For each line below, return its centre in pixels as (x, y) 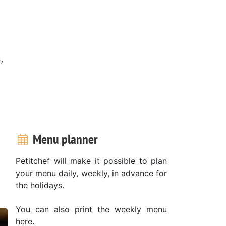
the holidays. (40, 185)
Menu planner (64, 139)
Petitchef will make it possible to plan (91, 161)
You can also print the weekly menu (91, 209)
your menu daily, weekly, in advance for (91, 173)
